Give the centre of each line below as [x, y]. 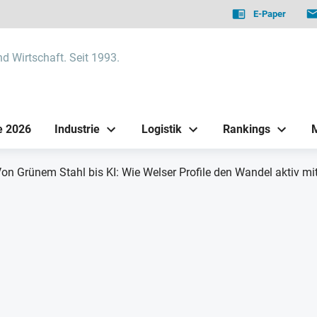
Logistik [161, 129]
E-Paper [270, 14]
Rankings [246, 129]
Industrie [77, 129]
